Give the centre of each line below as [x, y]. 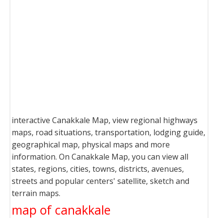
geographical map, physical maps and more [91, 145]
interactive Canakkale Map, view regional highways [105, 120]
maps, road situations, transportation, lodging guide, [109, 132]
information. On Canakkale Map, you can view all [100, 157]
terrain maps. [36, 193]
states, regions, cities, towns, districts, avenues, [98, 169]
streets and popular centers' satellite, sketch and [100, 181]
